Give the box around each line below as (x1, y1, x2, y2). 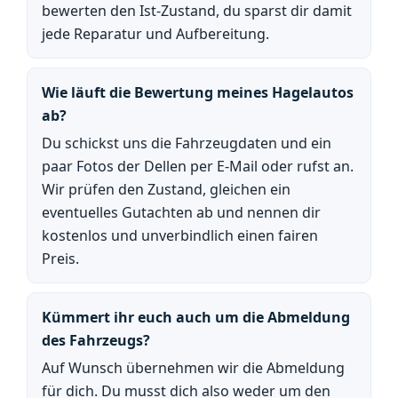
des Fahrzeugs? (42, 330, 150, 350)
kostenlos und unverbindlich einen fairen (42, 226, 318, 245)
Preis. (42, 249, 79, 268)
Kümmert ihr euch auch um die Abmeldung (42, 307, 350, 327)
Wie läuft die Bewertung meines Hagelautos (42, 83, 354, 102)
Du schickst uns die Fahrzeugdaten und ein (42, 133, 331, 153)
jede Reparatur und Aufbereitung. (42, 24, 269, 44)
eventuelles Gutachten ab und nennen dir (42, 203, 321, 222)
